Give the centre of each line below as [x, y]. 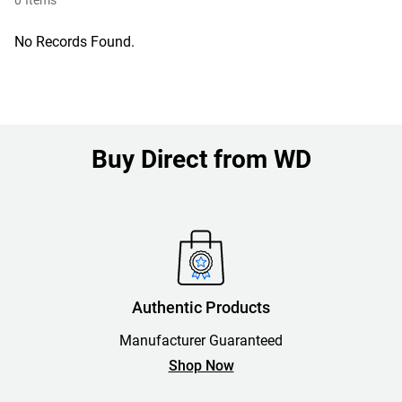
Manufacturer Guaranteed [201, 341]
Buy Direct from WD [201, 159]
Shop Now [201, 366]
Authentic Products [201, 307]
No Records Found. [74, 42]
